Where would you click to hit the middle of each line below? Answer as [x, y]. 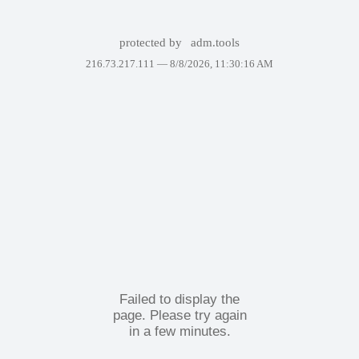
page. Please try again [179, 315]
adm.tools [216, 42]
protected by [152, 42]
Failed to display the [179, 299]
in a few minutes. [179, 331]
